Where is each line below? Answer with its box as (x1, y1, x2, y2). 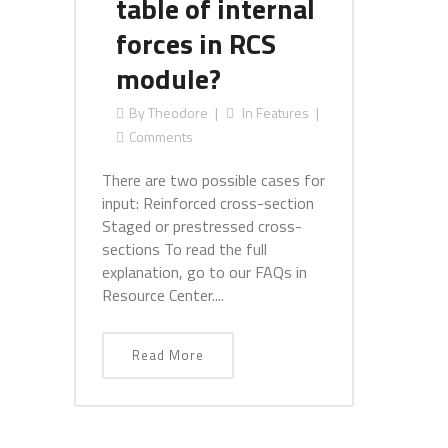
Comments (129, 126, 193, 147)
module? (116, 57, 221, 100)
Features (256, 102, 309, 123)
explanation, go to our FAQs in (102, 260, 307, 284)
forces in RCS (116, 22, 276, 65)
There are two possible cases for (102, 168, 325, 192)
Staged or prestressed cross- (102, 214, 302, 238)
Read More (132, 345, 204, 365)
